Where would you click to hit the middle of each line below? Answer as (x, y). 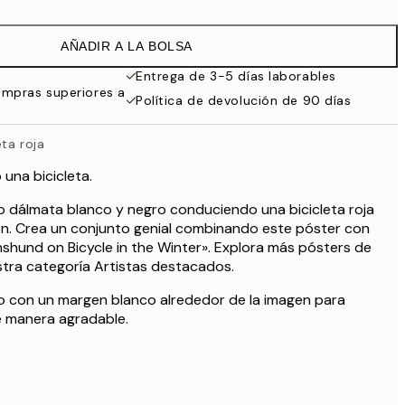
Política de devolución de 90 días (244, 100)
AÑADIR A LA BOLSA (127, 46)
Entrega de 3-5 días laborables (236, 76)
